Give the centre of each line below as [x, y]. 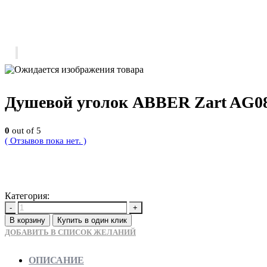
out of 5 [25, 131]
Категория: [28, 196]
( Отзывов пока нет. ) [46, 141]
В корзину [27, 221]
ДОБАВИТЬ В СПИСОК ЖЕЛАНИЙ [70, 232]
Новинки [71, 196]
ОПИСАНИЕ [56, 260]
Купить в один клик [92, 221]
